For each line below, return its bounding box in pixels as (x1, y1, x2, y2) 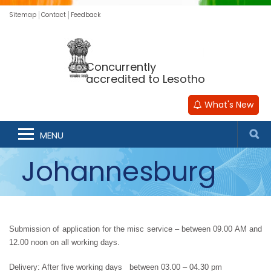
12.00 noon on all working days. (9, 238, 120, 247)
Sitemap (9, 10, 36, 19)
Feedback (71, 10, 100, 19)
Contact (41, 10, 66, 19)
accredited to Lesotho (86, 71, 206, 87)
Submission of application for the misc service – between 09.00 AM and (9, 224, 262, 233)
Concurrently (86, 59, 157, 74)
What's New (202, 99, 253, 111)
